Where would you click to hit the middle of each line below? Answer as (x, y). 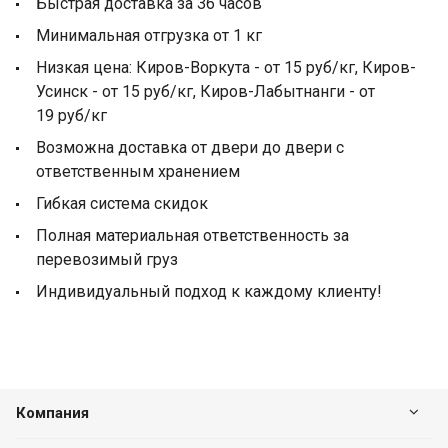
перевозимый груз (107, 259)
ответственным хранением (138, 171)
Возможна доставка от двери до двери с (190, 147)
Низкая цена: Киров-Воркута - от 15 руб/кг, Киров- (226, 67)
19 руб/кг (71, 115)
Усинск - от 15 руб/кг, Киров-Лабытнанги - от (205, 91)
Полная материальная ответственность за (192, 235)
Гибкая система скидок (122, 203)
